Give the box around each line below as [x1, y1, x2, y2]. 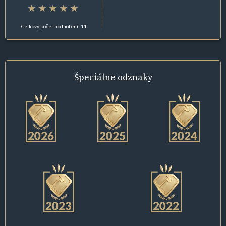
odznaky [117, 70, 152, 83]
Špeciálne [74, 70, 118, 83]
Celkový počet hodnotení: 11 [21, 23, 87, 29]
